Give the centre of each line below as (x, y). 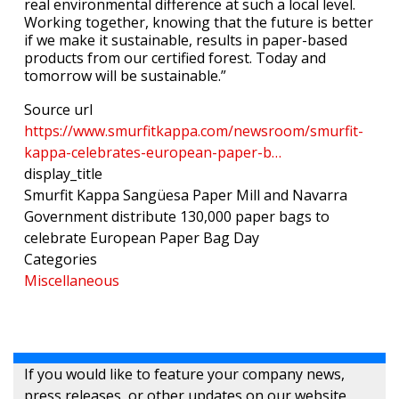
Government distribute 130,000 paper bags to (177, 217)
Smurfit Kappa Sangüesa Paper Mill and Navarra (186, 195)
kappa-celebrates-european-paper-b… (153, 153)
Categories (61, 260)
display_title (63, 174)
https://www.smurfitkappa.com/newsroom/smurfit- (194, 131)
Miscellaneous (72, 281)
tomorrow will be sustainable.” (125, 76)
